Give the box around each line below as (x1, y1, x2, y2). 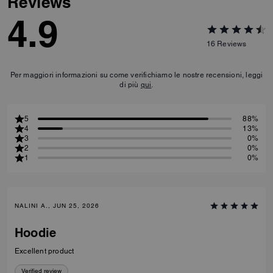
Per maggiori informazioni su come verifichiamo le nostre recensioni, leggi (10, 184, 263, 193)
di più (119, 194, 141, 203)
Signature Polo (7, 56, 73, 68)
